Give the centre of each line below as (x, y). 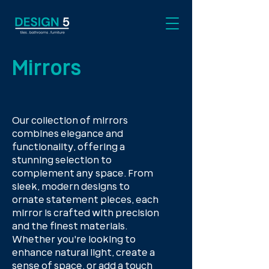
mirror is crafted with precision (86, 214)
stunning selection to (62, 161)
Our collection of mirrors (70, 121)
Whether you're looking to (74, 240)
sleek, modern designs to (71, 187)
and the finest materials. (70, 227)
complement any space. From (83, 174)
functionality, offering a (68, 148)
